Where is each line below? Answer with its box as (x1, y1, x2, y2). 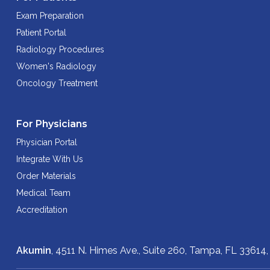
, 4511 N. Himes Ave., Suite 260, (51, 244, 189, 256)
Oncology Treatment (16, 78, 98, 88)
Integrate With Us (16, 154, 83, 164)
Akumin (16, 244, 51, 256)
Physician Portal (16, 137, 77, 147)
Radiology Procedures (16, 44, 104, 54)
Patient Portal (16, 27, 66, 37)
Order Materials (16, 171, 76, 181)
